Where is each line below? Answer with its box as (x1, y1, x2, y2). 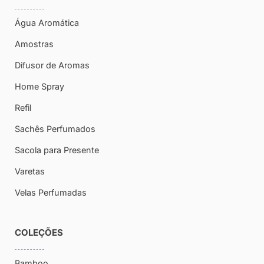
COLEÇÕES (15, 226, 63, 238)
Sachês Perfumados (15, 123, 95, 134)
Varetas (15, 166, 45, 176)
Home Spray (15, 81, 64, 91)
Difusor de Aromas (15, 60, 90, 70)
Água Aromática (15, 17, 79, 28)
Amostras (15, 38, 54, 49)
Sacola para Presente (15, 144, 99, 155)
